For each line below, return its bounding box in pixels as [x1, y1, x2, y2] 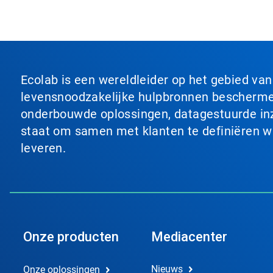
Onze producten [23, 229, 119, 245]
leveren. [21, 141, 66, 156]
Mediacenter [151, 229, 227, 245]
